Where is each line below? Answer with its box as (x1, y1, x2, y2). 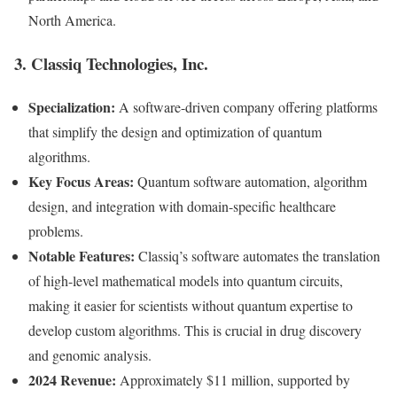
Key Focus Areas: (28, 170, 134, 191)
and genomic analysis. (28, 345, 152, 364)
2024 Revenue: (28, 369, 116, 390)
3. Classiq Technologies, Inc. (14, 51, 208, 75)
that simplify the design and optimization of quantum (28, 121, 322, 141)
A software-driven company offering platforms (115, 97, 378, 116)
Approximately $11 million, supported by (116, 370, 350, 389)
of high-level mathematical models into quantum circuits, (28, 270, 343, 290)
